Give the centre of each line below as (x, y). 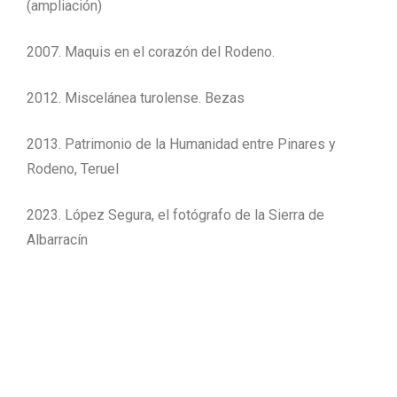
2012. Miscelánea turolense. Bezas (136, 97)
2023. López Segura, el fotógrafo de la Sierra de (175, 214)
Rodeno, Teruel (73, 168)
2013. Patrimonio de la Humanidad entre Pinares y (181, 144)
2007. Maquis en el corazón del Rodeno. (151, 51)
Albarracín (57, 239)
